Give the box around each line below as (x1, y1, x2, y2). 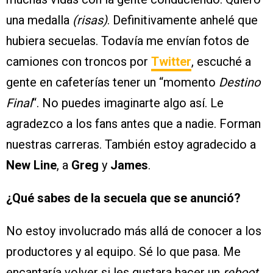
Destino (219, 75, 260, 90)
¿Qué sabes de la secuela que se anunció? (6, 191, 241, 206)
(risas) (73, 13, 107, 28)
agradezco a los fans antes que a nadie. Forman (6, 116, 261, 132)
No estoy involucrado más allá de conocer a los (6, 224, 261, 239)
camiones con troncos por (6, 54, 151, 69)
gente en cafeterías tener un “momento (6, 75, 219, 90)
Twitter (151, 54, 191, 69)
